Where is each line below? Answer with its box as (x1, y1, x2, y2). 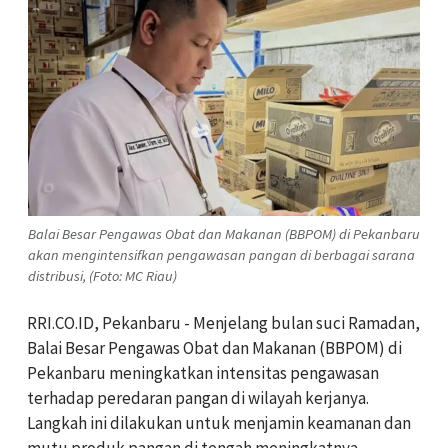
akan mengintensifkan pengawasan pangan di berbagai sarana (28, 245, 415, 264)
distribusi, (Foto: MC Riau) (28, 266, 177, 285)
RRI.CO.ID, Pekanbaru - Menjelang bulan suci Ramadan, (27, 311, 420, 334)
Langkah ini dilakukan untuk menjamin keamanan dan (27, 411, 411, 434)
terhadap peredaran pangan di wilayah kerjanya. (27, 386, 369, 409)
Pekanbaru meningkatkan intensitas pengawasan (27, 361, 379, 384)
